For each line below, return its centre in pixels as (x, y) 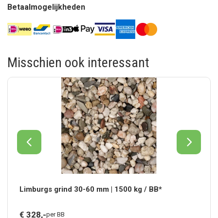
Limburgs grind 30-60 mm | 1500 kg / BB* (91, 189)
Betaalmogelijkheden (46, 7)
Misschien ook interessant (78, 62)
